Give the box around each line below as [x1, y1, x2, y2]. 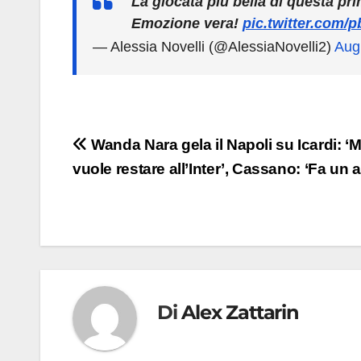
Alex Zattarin [181, 300, 299, 324]
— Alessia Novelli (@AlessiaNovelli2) [93, 39, 334, 56]
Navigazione [72, 133, 225, 165]
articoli [72, 166, 157, 198]
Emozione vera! [131, 15, 243, 32]
